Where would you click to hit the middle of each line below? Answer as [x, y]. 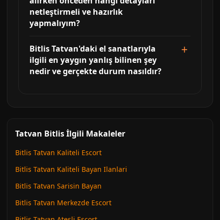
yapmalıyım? [55, 23]
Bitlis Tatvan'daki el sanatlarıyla [93, 49]
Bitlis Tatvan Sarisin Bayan [58, 186]
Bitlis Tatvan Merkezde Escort [63, 203]
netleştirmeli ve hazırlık [76, 12]
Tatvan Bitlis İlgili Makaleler [70, 134]
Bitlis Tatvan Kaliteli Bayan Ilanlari [71, 169]
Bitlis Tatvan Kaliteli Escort [58, 152]
